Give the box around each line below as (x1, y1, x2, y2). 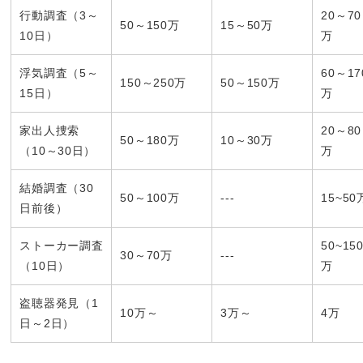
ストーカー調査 (19, 239, 104, 253)
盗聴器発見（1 (19, 297, 99, 310)
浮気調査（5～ (19, 66, 99, 80)
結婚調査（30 (19, 181, 94, 195)
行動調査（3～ (19, 9, 99, 23)
